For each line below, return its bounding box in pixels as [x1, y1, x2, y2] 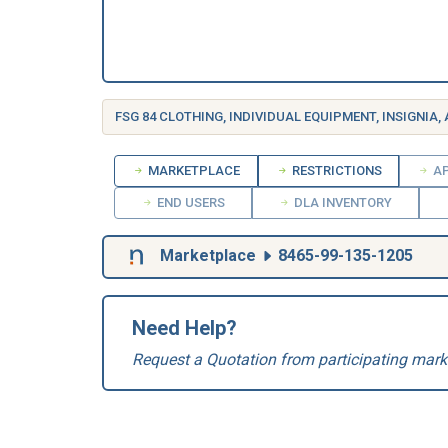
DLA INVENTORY [291, 195, 393, 210]
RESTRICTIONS [288, 163, 382, 178]
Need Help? [132, 316, 237, 340]
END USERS [153, 195, 225, 210]
